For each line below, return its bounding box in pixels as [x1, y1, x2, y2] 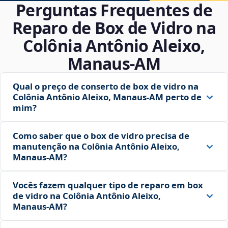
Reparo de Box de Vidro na [12, 17, 216, 39]
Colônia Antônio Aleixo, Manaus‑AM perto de [13, 91, 202, 103]
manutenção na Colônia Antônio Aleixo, [13, 140, 180, 153]
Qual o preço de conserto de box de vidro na [13, 80, 198, 93]
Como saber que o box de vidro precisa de [13, 130, 189, 142]
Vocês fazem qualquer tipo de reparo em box [13, 179, 203, 191]
